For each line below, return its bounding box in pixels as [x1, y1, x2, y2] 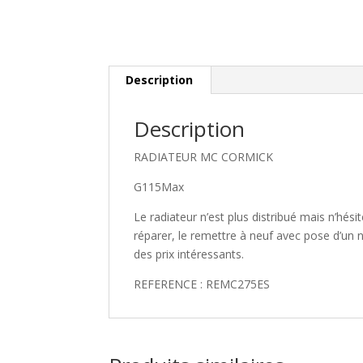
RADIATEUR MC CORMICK [134, 149, 274, 165]
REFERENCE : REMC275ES [134, 276, 271, 293]
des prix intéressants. [134, 246, 245, 263]
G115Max [134, 179, 185, 195]
